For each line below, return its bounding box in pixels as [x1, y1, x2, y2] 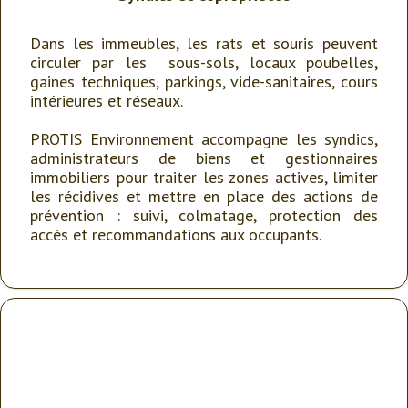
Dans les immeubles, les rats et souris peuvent [30, 33, 378, 54]
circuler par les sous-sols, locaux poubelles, [30, 52, 378, 73]
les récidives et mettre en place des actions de [30, 186, 378, 207]
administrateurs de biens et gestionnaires [30, 148, 378, 168]
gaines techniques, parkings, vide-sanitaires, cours [30, 71, 378, 92]
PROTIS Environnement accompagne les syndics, [30, 128, 378, 149]
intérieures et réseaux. [30, 90, 183, 111]
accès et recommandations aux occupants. [30, 224, 321, 245]
